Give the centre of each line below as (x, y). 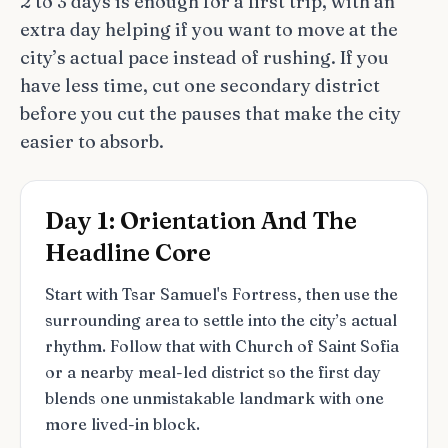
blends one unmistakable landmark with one (214, 398)
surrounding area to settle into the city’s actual (221, 320)
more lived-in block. (122, 424)
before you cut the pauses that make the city (210, 113)
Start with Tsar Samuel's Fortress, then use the (221, 294)
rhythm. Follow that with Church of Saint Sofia (222, 346)
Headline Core (128, 252)
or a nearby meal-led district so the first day (213, 372)
